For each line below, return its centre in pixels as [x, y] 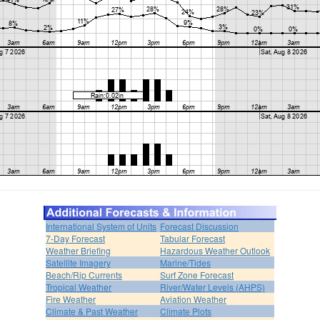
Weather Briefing [78, 250]
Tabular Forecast [192, 238]
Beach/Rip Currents [84, 274]
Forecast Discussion [199, 226]
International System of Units [101, 226]
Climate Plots [186, 311]
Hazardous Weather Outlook [215, 250]
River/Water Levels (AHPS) [212, 286]
